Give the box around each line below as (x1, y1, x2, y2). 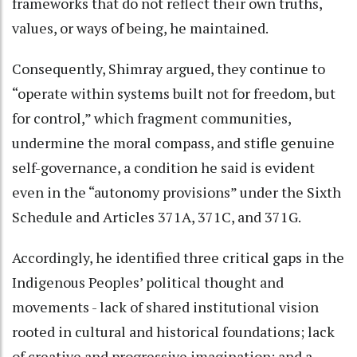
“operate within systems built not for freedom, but (12, 83, 335, 103)
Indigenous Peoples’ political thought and (12, 272, 284, 292)
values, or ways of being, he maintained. (12, 18, 271, 37)
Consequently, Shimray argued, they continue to (12, 58, 325, 78)
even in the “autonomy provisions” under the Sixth (12, 182, 341, 202)
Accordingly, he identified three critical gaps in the (12, 247, 344, 267)
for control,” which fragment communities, (12, 108, 291, 127)
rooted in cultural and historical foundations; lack (12, 321, 335, 341)
